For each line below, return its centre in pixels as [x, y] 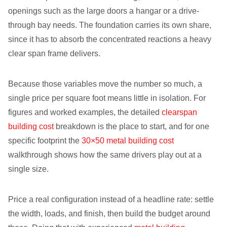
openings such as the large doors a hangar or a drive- [104, 11]
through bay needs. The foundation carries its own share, [110, 25]
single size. [28, 169]
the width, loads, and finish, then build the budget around [109, 214]
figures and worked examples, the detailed [85, 112]
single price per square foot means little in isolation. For [107, 98]
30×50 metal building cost [128, 141]
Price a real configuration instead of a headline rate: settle [111, 199]
